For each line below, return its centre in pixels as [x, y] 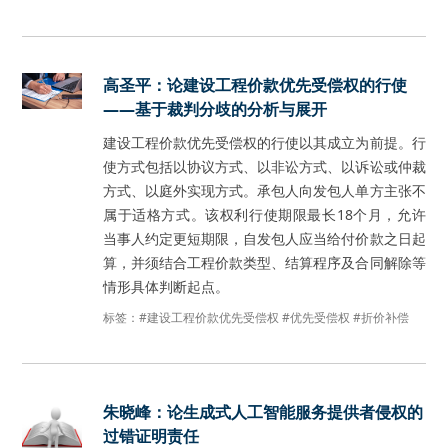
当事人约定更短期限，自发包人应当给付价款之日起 [264, 238]
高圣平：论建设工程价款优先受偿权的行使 [255, 85]
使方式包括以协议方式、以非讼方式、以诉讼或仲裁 [264, 166]
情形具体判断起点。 [166, 286]
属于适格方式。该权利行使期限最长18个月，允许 [264, 214]
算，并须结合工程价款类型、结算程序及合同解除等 [264, 262]
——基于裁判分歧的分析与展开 [215, 109]
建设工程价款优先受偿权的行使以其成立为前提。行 [264, 142]
